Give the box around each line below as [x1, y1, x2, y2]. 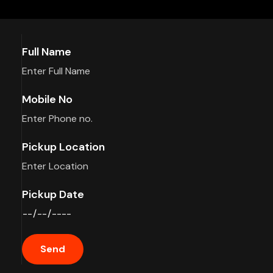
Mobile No [21, 92, 73, 107]
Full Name [21, 44, 71, 59]
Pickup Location [21, 140, 105, 154]
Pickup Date [21, 187, 84, 202]
